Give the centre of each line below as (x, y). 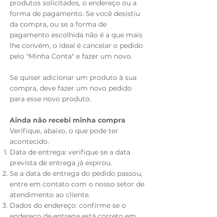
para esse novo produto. (50, 99)
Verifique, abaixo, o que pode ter (64, 131)
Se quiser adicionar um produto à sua (73, 77)
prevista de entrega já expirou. (61, 163)
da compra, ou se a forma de (58, 24)
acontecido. (29, 141)
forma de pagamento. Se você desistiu (75, 14)
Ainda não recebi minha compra (68, 120)
